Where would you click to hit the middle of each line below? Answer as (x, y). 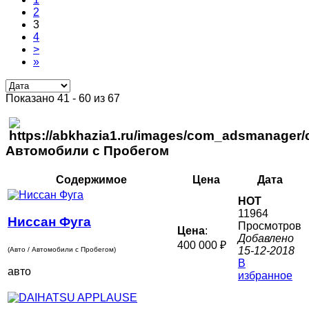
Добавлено (266, 239)
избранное (265, 276)
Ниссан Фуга (49, 221)
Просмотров (270, 226)
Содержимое (91, 180)
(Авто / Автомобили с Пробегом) (62, 250)
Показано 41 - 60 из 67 (63, 98)
